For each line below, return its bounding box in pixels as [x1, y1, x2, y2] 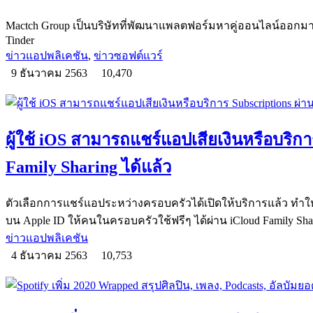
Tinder [6, 34, 37, 46]
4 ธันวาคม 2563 [6, 249, 96, 261]
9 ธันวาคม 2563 [6, 66, 96, 79]
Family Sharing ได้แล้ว [6, 157, 171, 176]
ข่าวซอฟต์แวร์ [94, 49, 163, 61]
